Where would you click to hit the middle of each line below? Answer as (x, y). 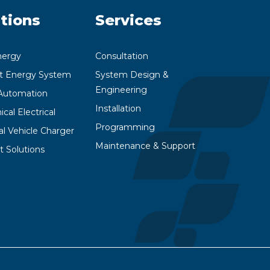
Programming (125, 127)
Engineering (121, 89)
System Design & (132, 74)
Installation (118, 108)
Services (129, 20)
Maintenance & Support (146, 146)
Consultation (122, 56)
